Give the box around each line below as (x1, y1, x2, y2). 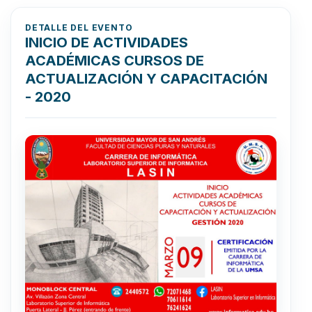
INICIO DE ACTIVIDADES (25, 33, 188, 51)
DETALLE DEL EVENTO (25, 22, 133, 33)
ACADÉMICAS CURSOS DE (25, 52, 204, 69)
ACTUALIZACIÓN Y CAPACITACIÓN (25, 70, 267, 87)
